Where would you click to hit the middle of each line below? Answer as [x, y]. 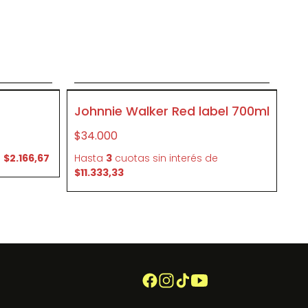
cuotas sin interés [158, 158]
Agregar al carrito [172, 72]
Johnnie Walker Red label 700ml [172, 111]
